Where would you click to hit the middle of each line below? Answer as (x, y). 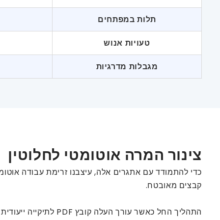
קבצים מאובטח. (174, 185)
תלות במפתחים (127, 19)
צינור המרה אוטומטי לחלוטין (105, 155)
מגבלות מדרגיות (127, 66)
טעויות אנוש (127, 43)
